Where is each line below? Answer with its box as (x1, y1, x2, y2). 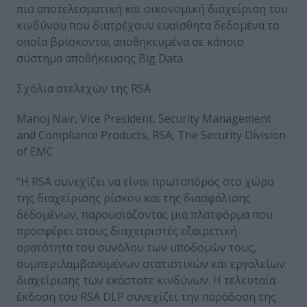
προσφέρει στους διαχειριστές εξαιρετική (16, 223, 237, 239)
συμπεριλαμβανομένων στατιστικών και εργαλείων (16, 256, 285, 272)
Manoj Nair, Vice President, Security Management (16, 111, 271, 127)
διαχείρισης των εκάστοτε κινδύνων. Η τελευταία (16, 273, 275, 288)
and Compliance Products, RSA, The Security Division (16, 127, 286, 143)
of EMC (16, 144, 53, 160)
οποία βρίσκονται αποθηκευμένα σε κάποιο (16, 34, 244, 50)
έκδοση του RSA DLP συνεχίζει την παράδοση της (16, 289, 276, 305)
